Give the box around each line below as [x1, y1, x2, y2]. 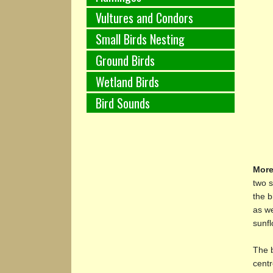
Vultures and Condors [96, 8, 193, 27]
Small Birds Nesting [96, 29, 185, 48]
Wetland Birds [96, 72, 159, 91]
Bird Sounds [96, 93, 150, 112]
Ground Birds [96, 51, 155, 69]
